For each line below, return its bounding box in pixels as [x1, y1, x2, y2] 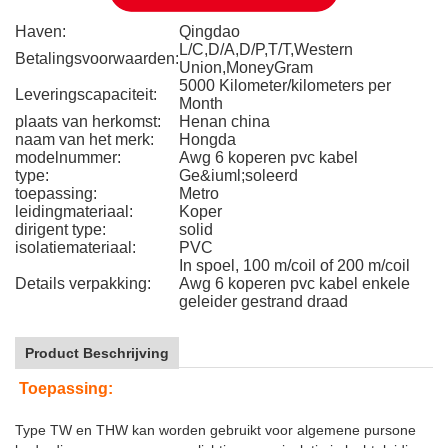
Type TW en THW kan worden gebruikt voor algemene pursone [15, 422, 416, 438]
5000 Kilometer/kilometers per [179, 77, 391, 94]
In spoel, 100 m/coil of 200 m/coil [179, 257, 410, 274]
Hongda [179, 131, 236, 148]
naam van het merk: [15, 131, 154, 148]
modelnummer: [15, 149, 121, 166]
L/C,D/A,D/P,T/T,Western [179, 41, 353, 58]
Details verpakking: [15, 275, 151, 292]
